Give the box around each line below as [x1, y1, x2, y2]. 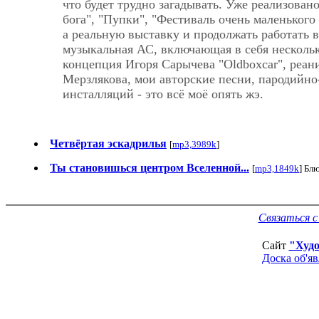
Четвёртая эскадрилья [50, 137, 167, 150]
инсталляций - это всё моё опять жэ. [63, 86, 263, 101]
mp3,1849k [255, 162, 299, 174]
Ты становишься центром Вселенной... [50, 161, 249, 174]
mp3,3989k [172, 138, 216, 150]
